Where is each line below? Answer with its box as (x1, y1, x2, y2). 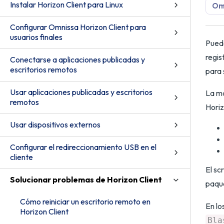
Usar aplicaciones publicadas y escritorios (10, 87, 152, 97)
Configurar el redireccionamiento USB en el (10, 142, 156, 152)
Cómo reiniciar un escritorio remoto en (20, 196, 150, 206)
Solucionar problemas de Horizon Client (10, 174, 162, 184)
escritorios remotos (10, 64, 77, 74)
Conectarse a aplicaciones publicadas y (10, 54, 145, 64)
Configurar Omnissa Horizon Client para (10, 22, 146, 32)
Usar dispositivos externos (10, 119, 100, 129)
